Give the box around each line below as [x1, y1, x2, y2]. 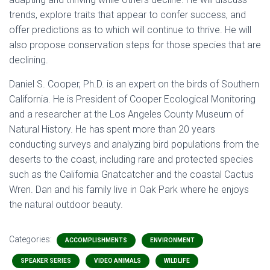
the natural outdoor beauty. [9, 199, 123, 211]
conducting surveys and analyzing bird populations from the [9, 139, 259, 151]
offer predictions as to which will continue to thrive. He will [9, 24, 251, 36]
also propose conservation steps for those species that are [9, 39, 261, 51]
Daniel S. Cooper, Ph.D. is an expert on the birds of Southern [9, 78, 259, 90]
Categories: [9, 234, 54, 245]
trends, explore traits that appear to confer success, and [9, 9, 246, 21]
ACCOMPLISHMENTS [65, 237, 127, 244]
